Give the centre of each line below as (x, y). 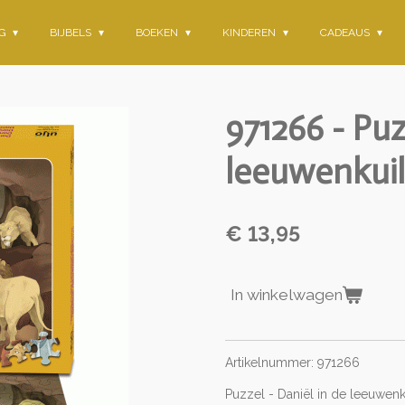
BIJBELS (72, 33)
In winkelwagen (287, 294)
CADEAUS (346, 33)
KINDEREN (251, 33)
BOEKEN (159, 33)
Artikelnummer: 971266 (292, 362)
